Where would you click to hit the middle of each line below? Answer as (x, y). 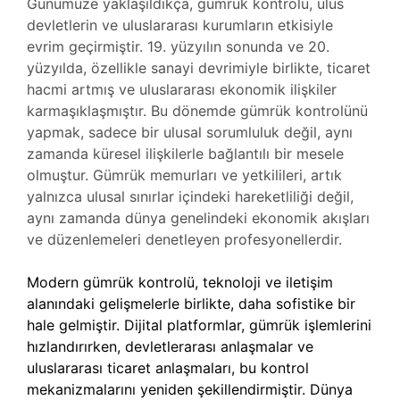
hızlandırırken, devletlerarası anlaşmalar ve (170, 346)
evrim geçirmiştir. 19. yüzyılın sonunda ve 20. (178, 46)
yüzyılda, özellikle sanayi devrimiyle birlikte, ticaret (199, 68)
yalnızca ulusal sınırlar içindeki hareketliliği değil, (190, 196)
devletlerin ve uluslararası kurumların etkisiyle (180, 25)
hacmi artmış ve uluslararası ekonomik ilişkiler (182, 89)
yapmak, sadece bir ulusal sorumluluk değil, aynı (190, 132)
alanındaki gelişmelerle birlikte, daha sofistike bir (191, 304)
